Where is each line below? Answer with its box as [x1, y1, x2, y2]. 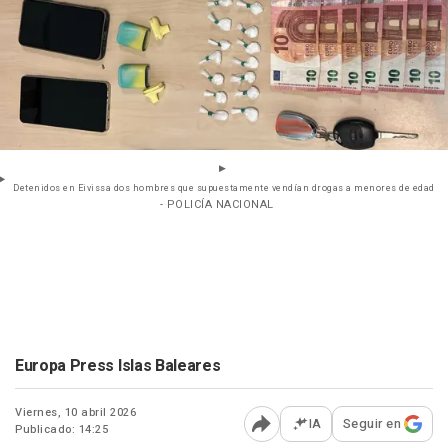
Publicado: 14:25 [15, 421, 108, 439]
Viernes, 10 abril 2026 [15, 404, 136, 422]
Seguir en [342, 414, 401, 434]
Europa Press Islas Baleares [15, 354, 221, 379]
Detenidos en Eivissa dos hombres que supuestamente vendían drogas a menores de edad [13, 182, 435, 196]
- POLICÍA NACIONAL [159, 196, 274, 214]
